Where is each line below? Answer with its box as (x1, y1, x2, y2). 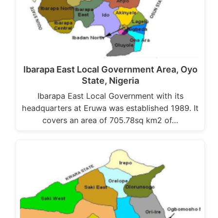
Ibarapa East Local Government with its (37, 91, 183, 101)
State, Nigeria (81, 75, 139, 86)
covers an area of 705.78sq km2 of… (42, 115, 178, 125)
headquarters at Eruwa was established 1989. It (22, 103, 199, 113)
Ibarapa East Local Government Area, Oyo (23, 64, 198, 74)
